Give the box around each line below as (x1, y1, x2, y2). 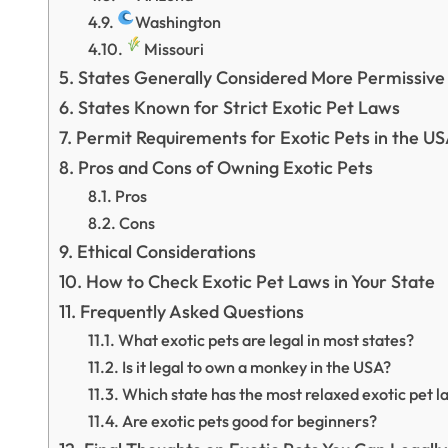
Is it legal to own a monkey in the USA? (121, 357, 391, 377)
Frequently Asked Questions (79, 300, 304, 323)
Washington (135, 12, 222, 32)
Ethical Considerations (76, 240, 256, 263)
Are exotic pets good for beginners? (121, 411, 377, 431)
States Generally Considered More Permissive (77, 66, 445, 89)
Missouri (144, 39, 205, 59)
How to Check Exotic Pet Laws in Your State (85, 270, 435, 293)
